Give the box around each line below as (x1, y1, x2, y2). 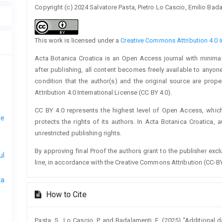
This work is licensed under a (35, 36, 121, 44)
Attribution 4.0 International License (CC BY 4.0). (35, 88, 172, 96)
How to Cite (44, 190, 87, 199)
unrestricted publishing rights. (35, 129, 122, 137)
